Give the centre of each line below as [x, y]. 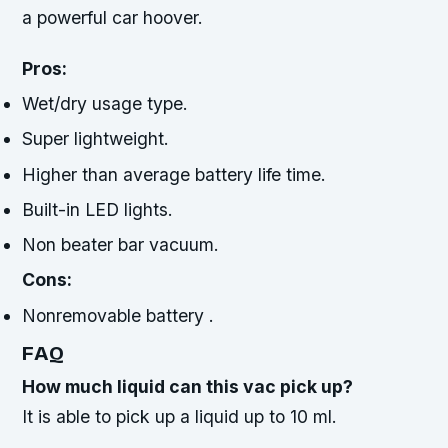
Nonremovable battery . [118, 315]
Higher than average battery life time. [174, 174]
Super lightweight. [96, 139]
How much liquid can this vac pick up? [188, 386]
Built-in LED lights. [98, 209]
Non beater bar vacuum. [121, 245]
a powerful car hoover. [113, 17]
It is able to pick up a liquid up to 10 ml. [180, 416]
